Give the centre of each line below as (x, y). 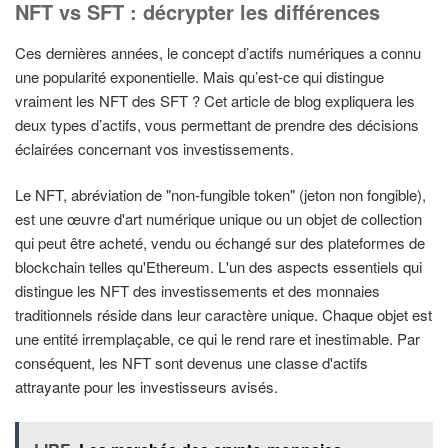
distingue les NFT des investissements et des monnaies (197, 291)
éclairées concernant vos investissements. (154, 148)
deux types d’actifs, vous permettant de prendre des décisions (217, 124)
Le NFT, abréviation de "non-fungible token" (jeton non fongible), (220, 195)
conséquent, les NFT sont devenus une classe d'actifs (191, 363)
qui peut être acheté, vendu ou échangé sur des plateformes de (220, 243)
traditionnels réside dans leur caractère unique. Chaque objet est (223, 315)
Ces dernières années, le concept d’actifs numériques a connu (218, 52)
